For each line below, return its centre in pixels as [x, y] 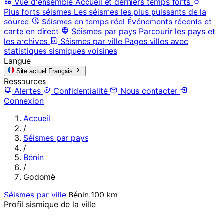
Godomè [39, 177]
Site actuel [32, 71]
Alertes [27, 91]
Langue [17, 60]
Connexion [24, 100]
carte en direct [31, 31]
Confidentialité [80, 91]
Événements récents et [169, 21]
